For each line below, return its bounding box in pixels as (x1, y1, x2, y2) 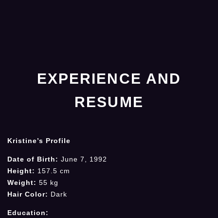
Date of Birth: (7, 155, 58, 163)
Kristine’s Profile (7, 136, 71, 145)
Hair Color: (7, 190, 48, 199)
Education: (7, 209, 49, 217)
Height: (7, 167, 35, 175)
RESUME (74, 93, 144, 110)
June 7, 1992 (58, 155, 107, 163)
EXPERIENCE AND (36, 70, 182, 87)
